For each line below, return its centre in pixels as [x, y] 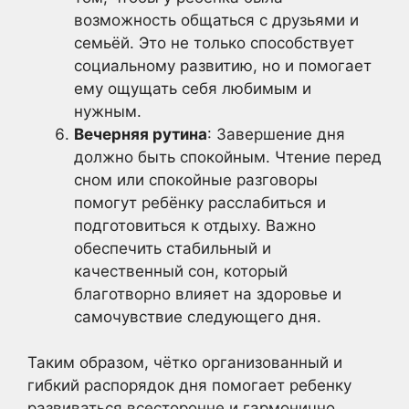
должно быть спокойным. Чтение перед [228, 157]
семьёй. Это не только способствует [214, 42]
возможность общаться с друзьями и [216, 20]
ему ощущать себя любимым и [193, 88]
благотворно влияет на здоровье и [208, 294]
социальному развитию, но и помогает [223, 65]
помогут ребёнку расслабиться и [200, 202]
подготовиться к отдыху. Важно [195, 225]
